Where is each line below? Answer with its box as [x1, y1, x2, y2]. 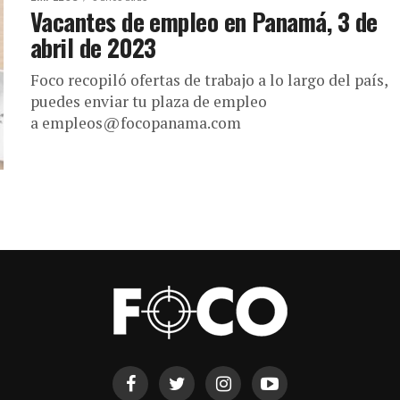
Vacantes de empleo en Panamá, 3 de [30, 3, 378, 39]
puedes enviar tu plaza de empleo [30, 90, 267, 112]
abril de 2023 [30, 29, 156, 65]
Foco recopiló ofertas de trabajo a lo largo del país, [30, 69, 387, 90]
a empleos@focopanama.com [30, 112, 241, 133]
